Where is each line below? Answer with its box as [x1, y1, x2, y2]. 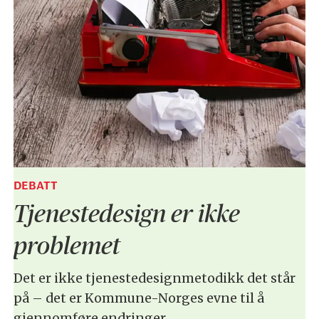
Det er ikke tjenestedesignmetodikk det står [13, 270, 296, 286]
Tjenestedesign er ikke [13, 199, 240, 227]
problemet [13, 231, 120, 259]
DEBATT [13, 178, 58, 192]
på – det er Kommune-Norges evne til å [13, 290, 264, 306]
